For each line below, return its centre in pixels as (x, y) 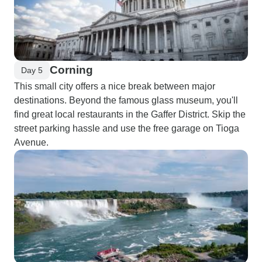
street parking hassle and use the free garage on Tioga (127, 128)
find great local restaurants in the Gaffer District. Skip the (130, 114)
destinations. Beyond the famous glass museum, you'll (126, 100)
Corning (71, 70)
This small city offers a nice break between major (115, 86)
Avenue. (31, 142)
